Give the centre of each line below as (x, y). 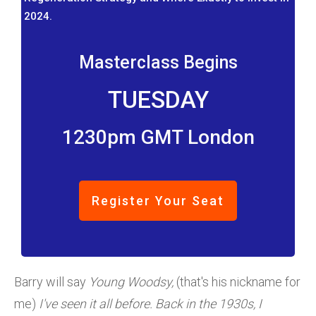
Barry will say (51, 281)
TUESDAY (158, 99)
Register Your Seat (158, 200)
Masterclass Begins (158, 62)
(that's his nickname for (237, 281)
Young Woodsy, (131, 281)
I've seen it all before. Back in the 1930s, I (150, 303)
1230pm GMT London (158, 137)
